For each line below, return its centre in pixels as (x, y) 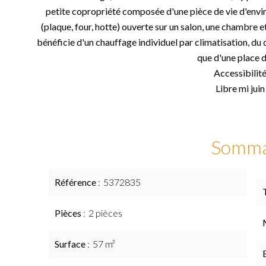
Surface (71, 244)
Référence (76, 182)
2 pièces (105, 213)
